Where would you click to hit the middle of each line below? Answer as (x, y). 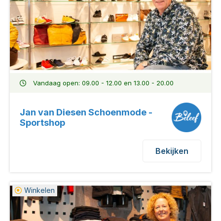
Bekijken (172, 151)
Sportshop (42, 122)
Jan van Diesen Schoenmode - (86, 112)
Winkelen (39, 190)
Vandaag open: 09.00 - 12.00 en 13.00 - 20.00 (102, 83)
